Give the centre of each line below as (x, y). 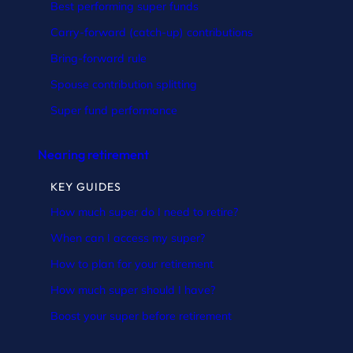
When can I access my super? (128, 238)
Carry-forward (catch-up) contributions (152, 32)
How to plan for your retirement (132, 264)
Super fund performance (114, 110)
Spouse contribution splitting (124, 84)
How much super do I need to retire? (144, 212)
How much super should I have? (133, 290)
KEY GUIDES (86, 186)
